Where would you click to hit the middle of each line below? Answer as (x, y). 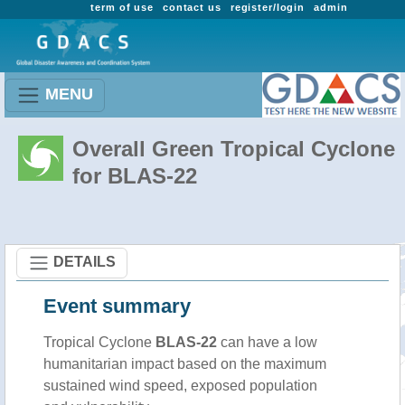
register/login (268, 7)
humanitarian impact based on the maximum (185, 364)
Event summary (117, 306)
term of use (122, 7)
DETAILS (85, 261)
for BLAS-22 (135, 176)
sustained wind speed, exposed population (180, 386)
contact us (192, 7)
